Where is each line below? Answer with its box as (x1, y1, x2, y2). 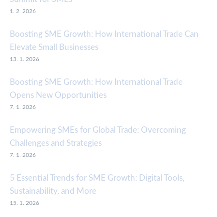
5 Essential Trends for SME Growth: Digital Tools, (10, 174, 185, 183)
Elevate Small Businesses (10, 43, 98, 52)
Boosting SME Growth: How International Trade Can (10, 30, 199, 39)
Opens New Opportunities (10, 91, 107, 100)
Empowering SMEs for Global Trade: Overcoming (10, 126, 186, 135)
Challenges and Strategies (10, 139, 102, 148)
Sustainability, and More (10, 187, 96, 196)
